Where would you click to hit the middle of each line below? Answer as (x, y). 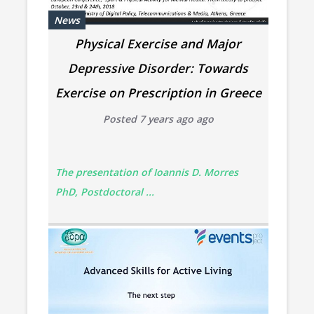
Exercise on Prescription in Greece (158, 92)
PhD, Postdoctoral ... (104, 191)
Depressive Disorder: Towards (158, 68)
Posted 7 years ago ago (158, 118)
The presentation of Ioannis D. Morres (146, 172)
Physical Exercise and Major (158, 43)
